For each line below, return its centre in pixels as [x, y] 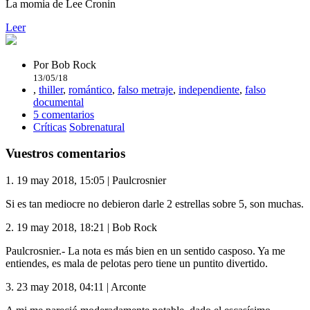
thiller [51, 89]
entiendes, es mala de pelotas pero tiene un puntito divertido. [137, 264]
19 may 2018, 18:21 [61, 228]
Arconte [128, 287]
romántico [90, 89]
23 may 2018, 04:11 [60, 287]
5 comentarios [64, 114]
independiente [209, 89]
